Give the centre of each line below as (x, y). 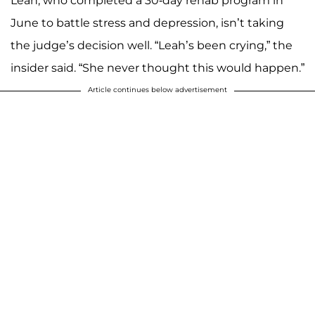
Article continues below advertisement (157, 90)
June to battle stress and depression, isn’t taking (147, 23)
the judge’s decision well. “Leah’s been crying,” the (152, 46)
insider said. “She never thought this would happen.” (157, 68)
